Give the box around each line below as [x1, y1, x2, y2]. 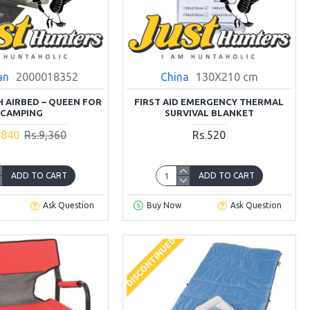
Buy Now [146, 201, 181, 210]
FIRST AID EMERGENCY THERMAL [134, 96, 284, 107]
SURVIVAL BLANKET [164, 107, 254, 118]
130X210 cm [195, 70, 258, 83]
